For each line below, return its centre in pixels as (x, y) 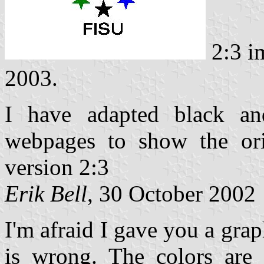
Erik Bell (46, 193)
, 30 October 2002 (171, 193)
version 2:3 (57, 167)
